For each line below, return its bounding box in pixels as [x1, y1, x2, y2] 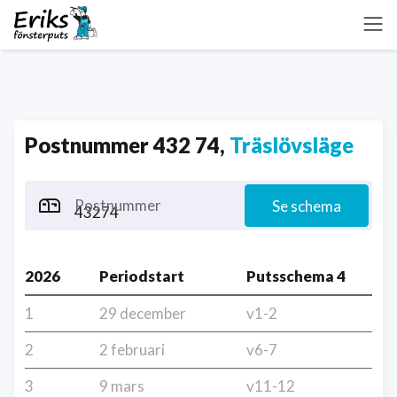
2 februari [99, 340, 165, 359]
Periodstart [99, 267, 184, 285]
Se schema [272, 197, 341, 215]
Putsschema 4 [246, 267, 346, 285]
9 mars [99, 377, 144, 395]
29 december [99, 304, 186, 323]
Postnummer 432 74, [25, 132, 230, 158]
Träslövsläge [230, 132, 354, 158]
